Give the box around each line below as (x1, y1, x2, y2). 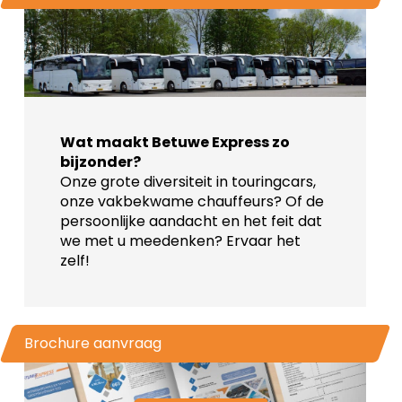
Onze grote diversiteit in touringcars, (59, 171, 316, 193)
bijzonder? (59, 152, 144, 173)
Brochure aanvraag (23, 333, 162, 354)
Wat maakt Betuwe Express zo (59, 132, 290, 153)
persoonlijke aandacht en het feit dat (59, 211, 322, 232)
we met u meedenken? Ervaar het (59, 231, 301, 252)
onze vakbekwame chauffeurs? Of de (59, 191, 324, 213)
